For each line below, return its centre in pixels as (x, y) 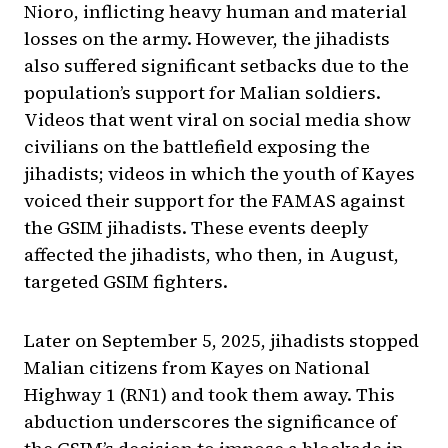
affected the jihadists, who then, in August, (211, 255)
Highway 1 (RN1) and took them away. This (209, 395)
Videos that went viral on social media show (217, 120)
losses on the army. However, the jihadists (207, 39)
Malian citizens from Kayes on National (197, 368)
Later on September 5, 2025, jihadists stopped (221, 341)
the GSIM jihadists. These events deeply (196, 228)
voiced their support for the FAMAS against (214, 201)
